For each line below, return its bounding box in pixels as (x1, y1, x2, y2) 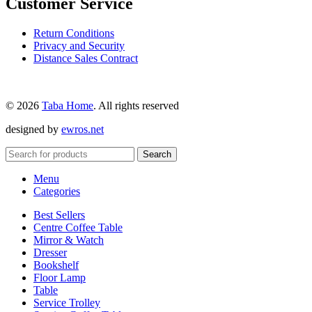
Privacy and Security (33, 39, 125, 52)
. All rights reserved (93, 99, 179, 111)
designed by (6, 123, 61, 135)
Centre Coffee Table (33, 221, 123, 233)
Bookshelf (33, 258, 79, 271)
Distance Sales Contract (33, 52, 138, 64)
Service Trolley (33, 296, 100, 309)
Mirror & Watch (33, 233, 104, 246)
